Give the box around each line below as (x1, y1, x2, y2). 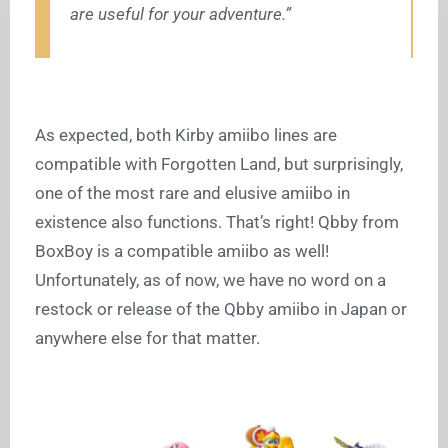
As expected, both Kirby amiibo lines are (35, 125, 337, 146)
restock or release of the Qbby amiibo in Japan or (35, 299, 407, 320)
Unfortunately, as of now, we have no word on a (35, 270, 386, 291)
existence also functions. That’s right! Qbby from (35, 212, 399, 233)
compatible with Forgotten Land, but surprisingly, (35, 154, 403, 175)
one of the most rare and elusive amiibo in (35, 183, 350, 204)
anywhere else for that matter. (35, 328, 260, 349)
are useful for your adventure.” (70, 4, 291, 25)
